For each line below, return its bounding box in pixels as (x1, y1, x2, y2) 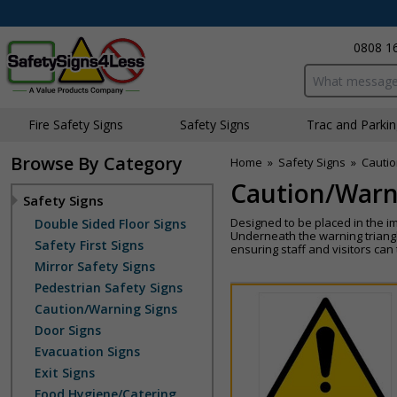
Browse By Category (11, 152, 183, 175)
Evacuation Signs (35, 343, 140, 360)
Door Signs (35, 322, 101, 339)
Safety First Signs (35, 237, 144, 253)
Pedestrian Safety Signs (35, 279, 183, 296)
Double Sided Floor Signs (35, 215, 186, 232)
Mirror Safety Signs (35, 258, 155, 275)
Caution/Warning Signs (35, 300, 177, 317)
